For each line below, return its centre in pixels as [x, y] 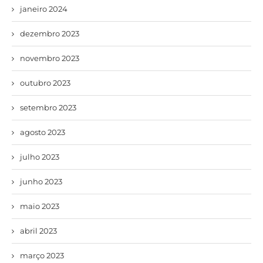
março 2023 [42, 255]
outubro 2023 [45, 82]
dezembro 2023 [50, 33]
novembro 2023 [50, 58]
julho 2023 [40, 156]
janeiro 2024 [44, 9]
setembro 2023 [48, 107]
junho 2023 [41, 181]
